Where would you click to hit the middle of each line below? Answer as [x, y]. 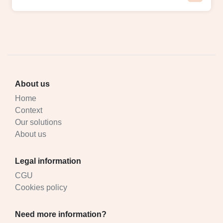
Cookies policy [41, 187]
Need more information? [61, 214]
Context [29, 110]
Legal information [48, 161]
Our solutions [38, 122]
